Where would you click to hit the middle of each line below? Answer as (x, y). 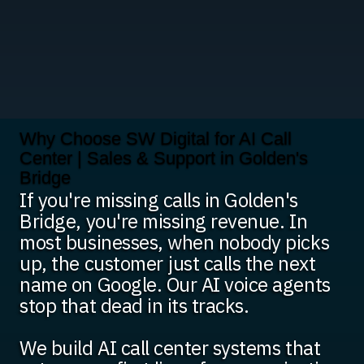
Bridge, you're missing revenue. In (164, 221)
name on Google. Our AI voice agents (175, 285)
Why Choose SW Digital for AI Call (156, 139)
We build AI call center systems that (170, 348)
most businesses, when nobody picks (175, 243)
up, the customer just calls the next (168, 264)
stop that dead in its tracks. (134, 306)
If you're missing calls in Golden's (159, 200)
